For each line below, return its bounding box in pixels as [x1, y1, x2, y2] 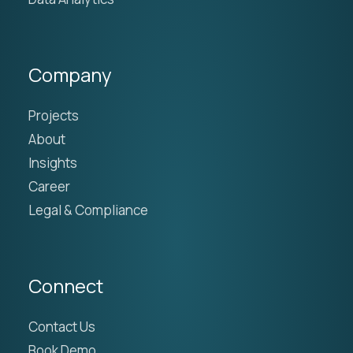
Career [28, 177, 70, 196]
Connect [28, 273, 103, 299]
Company [28, 61, 112, 88]
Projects [28, 106, 79, 125]
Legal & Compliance [28, 201, 148, 220]
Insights [28, 154, 77, 173]
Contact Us [28, 318, 95, 336]
